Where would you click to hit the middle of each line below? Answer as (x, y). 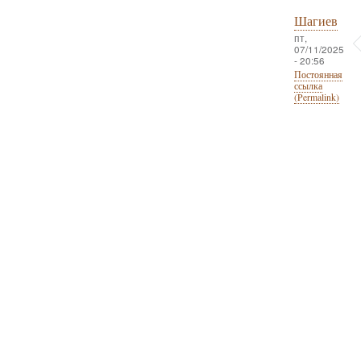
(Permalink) (316, 98)
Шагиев (315, 21)
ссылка (308, 86)
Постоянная (318, 75)
